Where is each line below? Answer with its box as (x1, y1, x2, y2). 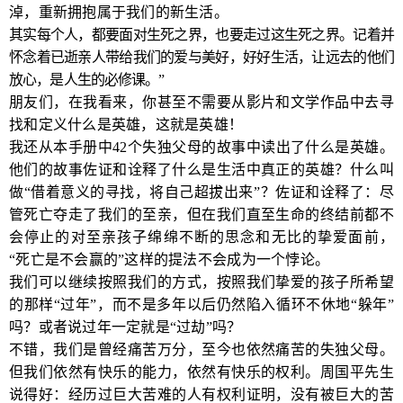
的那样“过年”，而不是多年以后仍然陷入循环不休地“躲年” (9, 297, 394, 312)
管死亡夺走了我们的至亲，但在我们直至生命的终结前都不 (9, 207, 394, 222)
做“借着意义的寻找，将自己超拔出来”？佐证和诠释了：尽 (9, 184, 394, 200)
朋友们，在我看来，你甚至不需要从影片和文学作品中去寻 (9, 94, 394, 110)
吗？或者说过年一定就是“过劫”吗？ (9, 319, 242, 335)
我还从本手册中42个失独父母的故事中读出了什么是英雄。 (9, 139, 394, 155)
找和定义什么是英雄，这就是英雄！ (9, 117, 244, 132)
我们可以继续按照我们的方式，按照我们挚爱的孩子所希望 (9, 274, 394, 290)
